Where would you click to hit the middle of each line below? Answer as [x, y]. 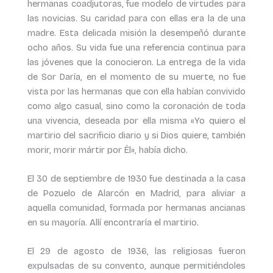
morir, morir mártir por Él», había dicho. [107, 150]
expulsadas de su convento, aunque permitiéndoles [136, 266]
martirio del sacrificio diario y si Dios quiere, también [136, 135]
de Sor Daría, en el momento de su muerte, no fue [136, 76]
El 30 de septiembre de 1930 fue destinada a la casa [136, 178]
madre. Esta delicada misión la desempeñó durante [136, 33]
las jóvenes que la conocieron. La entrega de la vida [136, 62]
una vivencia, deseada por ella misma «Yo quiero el [136, 120]
